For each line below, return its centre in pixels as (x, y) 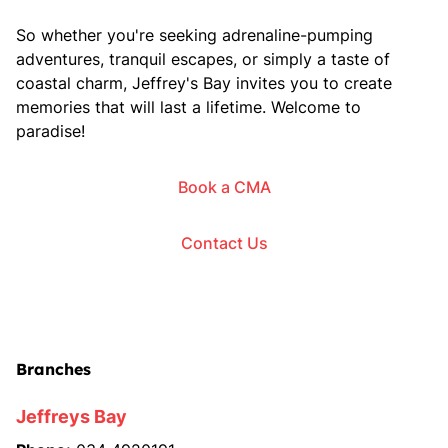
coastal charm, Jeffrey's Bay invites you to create (204, 83)
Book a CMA (224, 187)
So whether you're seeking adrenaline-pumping (194, 35)
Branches (53, 369)
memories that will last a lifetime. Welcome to (188, 107)
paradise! (50, 131)
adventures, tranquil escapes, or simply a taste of (203, 59)
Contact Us (224, 243)
